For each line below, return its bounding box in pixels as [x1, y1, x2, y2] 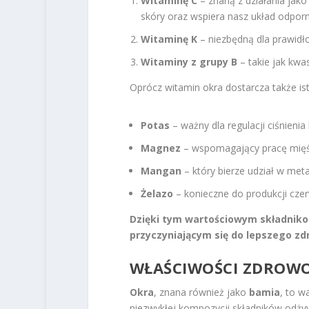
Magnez [140, 141, 181, 154]
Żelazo [140, 186, 173, 200]
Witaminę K [140, 32, 197, 46]
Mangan [140, 163, 181, 177]
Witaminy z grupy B [140, 54, 237, 68]
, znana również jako [153, 285, 249, 299]
